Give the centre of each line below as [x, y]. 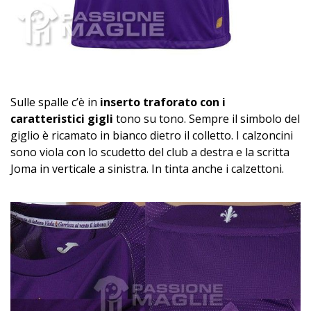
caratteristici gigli [62, 119]
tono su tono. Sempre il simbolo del [207, 119]
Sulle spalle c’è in [55, 102]
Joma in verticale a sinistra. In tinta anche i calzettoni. [147, 169]
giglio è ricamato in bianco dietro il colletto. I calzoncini [152, 136]
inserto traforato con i [163, 102]
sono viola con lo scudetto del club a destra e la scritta [150, 152]
